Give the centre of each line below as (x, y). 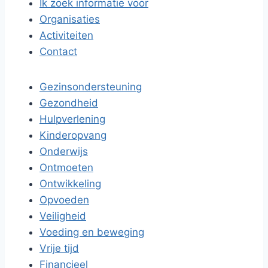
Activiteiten (66, 35)
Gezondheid (69, 103)
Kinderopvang (73, 135)
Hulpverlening (72, 119)
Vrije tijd (59, 248)
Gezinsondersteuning (91, 87)
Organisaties (70, 19)
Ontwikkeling (70, 184)
